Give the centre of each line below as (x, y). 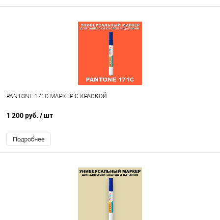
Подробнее (28, 139)
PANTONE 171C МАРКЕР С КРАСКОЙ (57, 96)
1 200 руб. (23, 116)
